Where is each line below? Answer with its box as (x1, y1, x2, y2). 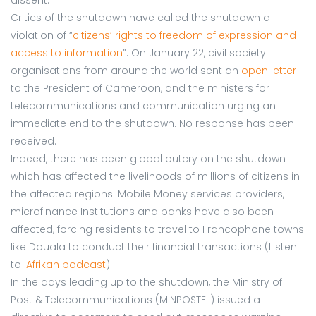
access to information (11, 45, 123, 60)
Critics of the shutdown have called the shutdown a (11, 10, 270, 25)
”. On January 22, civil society (123, 45, 266, 60)
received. (11, 133, 56, 148)
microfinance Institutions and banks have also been (11, 204, 274, 219)
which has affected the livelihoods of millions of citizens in (11, 169, 300, 183)
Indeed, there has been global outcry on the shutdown (11, 151, 286, 166)
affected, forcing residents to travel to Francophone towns (11, 221, 304, 236)
